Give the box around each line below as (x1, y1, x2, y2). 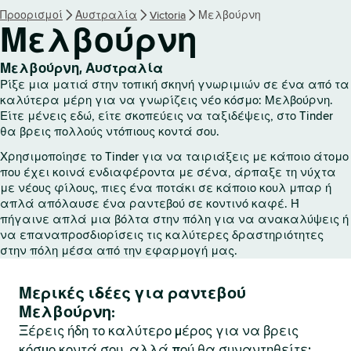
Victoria (150, 7, 186, 23)
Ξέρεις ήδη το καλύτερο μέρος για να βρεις (19, 323, 299, 338)
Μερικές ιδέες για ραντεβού (19, 284, 246, 302)
